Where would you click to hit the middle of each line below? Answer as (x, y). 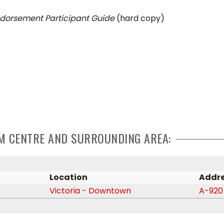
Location (68, 177)
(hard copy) (139, 18)
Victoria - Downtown (90, 191)
